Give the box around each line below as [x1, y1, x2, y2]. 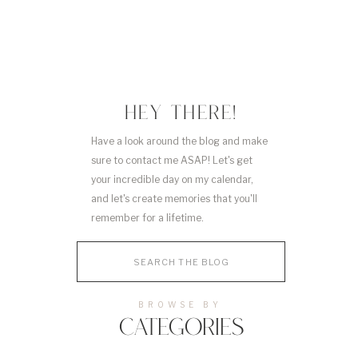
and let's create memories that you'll [91, 193, 257, 205]
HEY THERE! [124, 104, 238, 126]
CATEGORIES [118, 316, 244, 344]
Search [77, 241, 111, 254]
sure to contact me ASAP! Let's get [91, 154, 253, 166]
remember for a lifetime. [91, 212, 204, 224]
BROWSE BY [138, 300, 222, 309]
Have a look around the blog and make [91, 135, 268, 147]
